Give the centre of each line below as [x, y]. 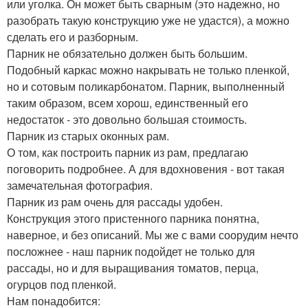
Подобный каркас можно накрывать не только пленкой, [148, 69]
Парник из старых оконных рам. [88, 135]
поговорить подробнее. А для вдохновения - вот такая [146, 168]
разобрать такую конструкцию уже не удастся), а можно [148, 20]
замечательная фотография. [80, 185]
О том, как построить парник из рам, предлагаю [128, 152]
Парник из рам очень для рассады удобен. [115, 201]
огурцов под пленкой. [62, 284]
